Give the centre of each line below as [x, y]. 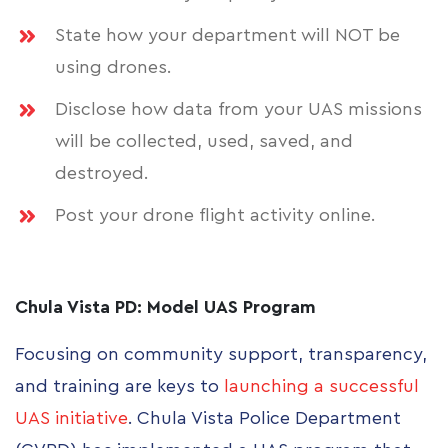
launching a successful [321, 386]
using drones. [113, 67]
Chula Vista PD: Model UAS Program [165, 307]
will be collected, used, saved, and [204, 141]
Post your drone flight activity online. [215, 215]
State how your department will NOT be [227, 35]
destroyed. [104, 173]
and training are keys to [119, 386]
